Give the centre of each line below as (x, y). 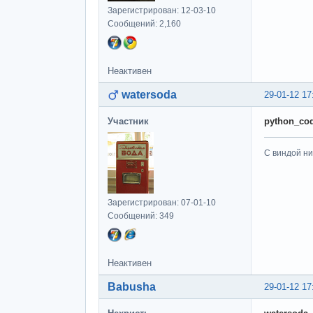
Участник (128, 121)
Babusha (132, 286)
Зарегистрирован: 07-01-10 (162, 202)
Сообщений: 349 (141, 216)
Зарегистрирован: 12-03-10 (162, 10)
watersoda (149, 94)
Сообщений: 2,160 (144, 23)
